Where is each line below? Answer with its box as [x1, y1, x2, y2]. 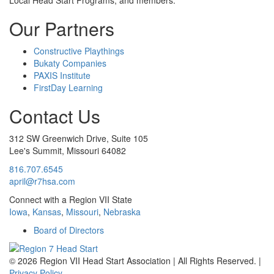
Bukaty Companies [34, 57, 106, 70]
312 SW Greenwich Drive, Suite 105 [9, 132, 148, 145]
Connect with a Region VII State [9, 193, 132, 206]
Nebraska [103, 206, 141, 218]
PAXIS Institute [34, 69, 91, 82]
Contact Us [9, 103, 100, 130]
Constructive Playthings [34, 45, 124, 57]
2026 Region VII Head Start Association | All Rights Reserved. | [18, 254, 261, 267]
